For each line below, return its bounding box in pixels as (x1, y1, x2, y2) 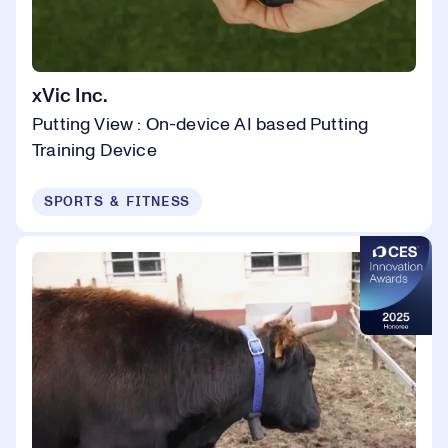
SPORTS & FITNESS (44, 194, 191, 209)
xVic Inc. (32, 85, 108, 106)
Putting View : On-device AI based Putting (32, 115, 369, 134)
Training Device (32, 141, 157, 160)
